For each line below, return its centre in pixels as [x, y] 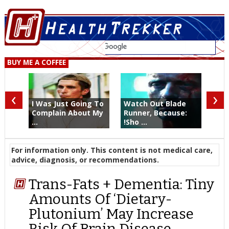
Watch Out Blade [155, 104]
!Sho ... [135, 122]
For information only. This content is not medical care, [112, 150]
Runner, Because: [155, 113]
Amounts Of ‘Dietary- [100, 199]
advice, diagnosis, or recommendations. [85, 160]
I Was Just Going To [67, 104]
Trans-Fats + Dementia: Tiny [122, 185]
